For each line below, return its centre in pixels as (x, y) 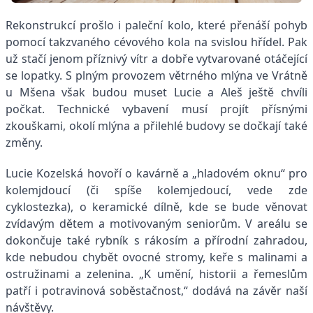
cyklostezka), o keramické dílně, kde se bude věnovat (156, 207)
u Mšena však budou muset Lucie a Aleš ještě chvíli (156, 93)
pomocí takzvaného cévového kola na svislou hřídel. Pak (156, 42)
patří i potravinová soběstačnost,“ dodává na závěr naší (156, 291)
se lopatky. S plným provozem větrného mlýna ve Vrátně (156, 76)
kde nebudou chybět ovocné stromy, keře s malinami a (156, 257)
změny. (24, 143)
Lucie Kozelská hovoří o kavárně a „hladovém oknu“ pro (156, 174)
